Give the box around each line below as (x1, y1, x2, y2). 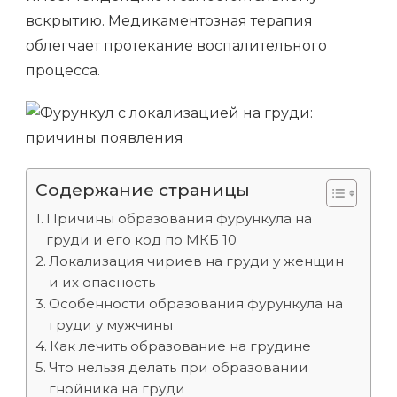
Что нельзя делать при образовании (49, 359, 309, 376)
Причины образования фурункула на (46, 210, 313, 227)
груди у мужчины (49, 316, 174, 333)
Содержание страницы (35, 179, 250, 200)
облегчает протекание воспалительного (26, 37, 327, 54)
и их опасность (49, 274, 156, 291)
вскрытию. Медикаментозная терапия (26, 12, 313, 29)
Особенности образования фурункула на (49, 295, 344, 312)
